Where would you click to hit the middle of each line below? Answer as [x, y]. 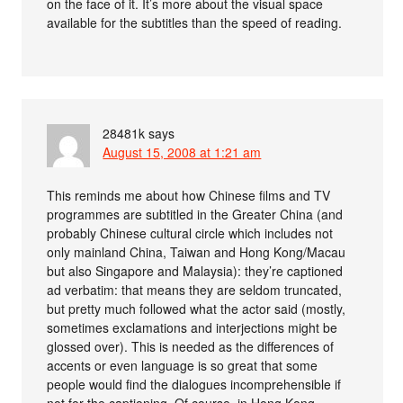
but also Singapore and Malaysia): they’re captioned [195, 271]
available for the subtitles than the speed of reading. [195, 23]
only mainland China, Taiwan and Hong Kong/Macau [197, 252]
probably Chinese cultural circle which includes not [190, 233]
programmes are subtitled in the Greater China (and [195, 215]
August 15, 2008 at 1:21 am [182, 152]
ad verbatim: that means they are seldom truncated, [195, 290]
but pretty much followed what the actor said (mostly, [197, 309]
